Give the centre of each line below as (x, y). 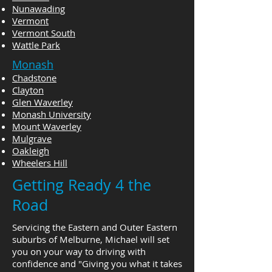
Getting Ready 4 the (82, 185)
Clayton (28, 90)
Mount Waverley (47, 126)
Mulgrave (32, 138)
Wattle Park (36, 45)
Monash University (52, 114)
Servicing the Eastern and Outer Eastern (95, 227)
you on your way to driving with (79, 251)
